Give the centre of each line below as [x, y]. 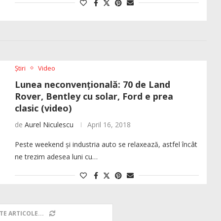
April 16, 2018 [109, 124]
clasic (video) [43, 108]
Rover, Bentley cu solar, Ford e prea [94, 96]
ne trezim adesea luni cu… [56, 156]
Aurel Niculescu [49, 124]
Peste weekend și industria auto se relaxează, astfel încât [106, 144]
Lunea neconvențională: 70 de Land [92, 84]
